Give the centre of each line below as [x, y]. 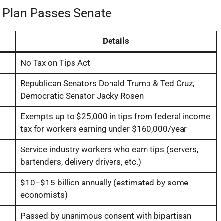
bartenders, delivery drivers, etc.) [80, 162]
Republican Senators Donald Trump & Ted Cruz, [107, 83]
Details [116, 41]
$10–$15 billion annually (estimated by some [104, 182]
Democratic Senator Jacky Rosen [82, 95]
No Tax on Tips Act [55, 62]
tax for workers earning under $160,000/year [103, 129]
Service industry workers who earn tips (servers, [109, 149]
